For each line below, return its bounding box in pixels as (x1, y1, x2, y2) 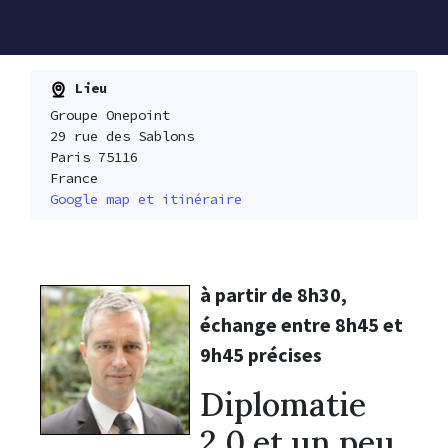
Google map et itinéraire (49, 190, 242, 209)
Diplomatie (200, 384, 366, 426)
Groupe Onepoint (49, 106, 170, 125)
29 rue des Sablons (49, 127, 194, 146)
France (49, 169, 98, 188)
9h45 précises (200, 342, 322, 368)
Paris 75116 (49, 148, 138, 167)
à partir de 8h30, (200, 282, 347, 308)
